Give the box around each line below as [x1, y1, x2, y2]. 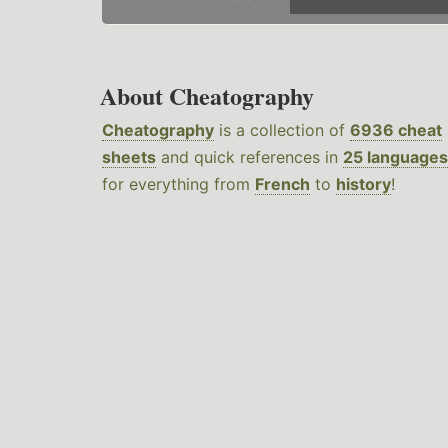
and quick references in [156, 147, 343, 168]
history [336, 174, 391, 195]
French [255, 174, 310, 195]
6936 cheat [350, 120, 442, 141]
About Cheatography [100, 78, 314, 114]
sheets [102, 147, 156, 168]
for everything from [102, 174, 255, 195]
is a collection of [214, 120, 350, 141]
